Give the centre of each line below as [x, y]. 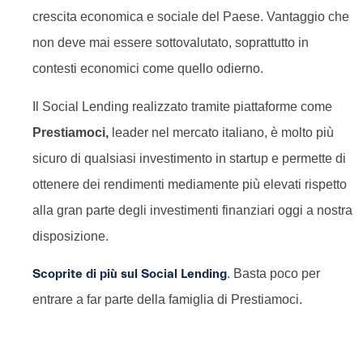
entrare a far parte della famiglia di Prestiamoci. [167, 300]
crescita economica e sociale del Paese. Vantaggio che [191, 17]
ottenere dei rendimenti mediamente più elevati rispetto [190, 184]
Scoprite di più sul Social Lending [130, 274]
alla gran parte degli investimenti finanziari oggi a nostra [192, 210]
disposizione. [70, 236]
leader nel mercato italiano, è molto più [223, 132]
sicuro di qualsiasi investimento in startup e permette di [189, 158]
